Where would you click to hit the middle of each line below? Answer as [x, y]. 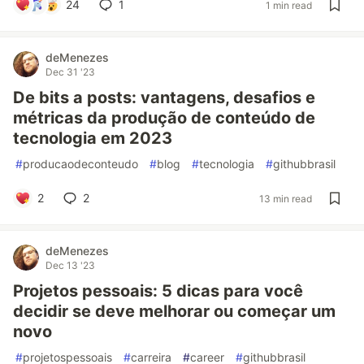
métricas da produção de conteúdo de [164, 118]
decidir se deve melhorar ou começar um [174, 311]
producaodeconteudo [80, 164]
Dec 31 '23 [70, 72]
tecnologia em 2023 [93, 138]
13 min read [286, 198]
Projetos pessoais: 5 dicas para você [158, 291]
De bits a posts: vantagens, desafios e [164, 97]
